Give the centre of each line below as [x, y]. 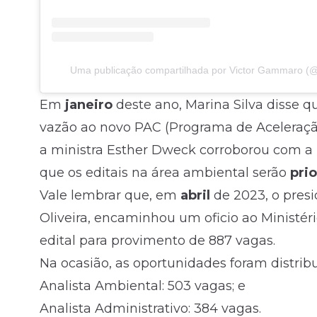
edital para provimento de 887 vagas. [157, 240]
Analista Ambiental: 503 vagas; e [143, 286]
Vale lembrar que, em [110, 195]
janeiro [89, 104]
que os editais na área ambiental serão [165, 172]
